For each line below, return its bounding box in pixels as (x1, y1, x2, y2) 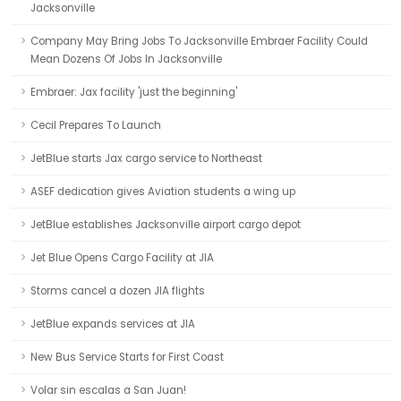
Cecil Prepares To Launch (30, 118, 161, 132)
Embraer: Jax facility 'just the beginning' (30, 85, 237, 99)
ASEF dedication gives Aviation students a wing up (30, 184, 295, 199)
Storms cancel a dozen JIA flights (30, 284, 205, 298)
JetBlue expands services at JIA (30, 317, 195, 331)
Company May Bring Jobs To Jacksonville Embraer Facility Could (30, 34, 368, 48)
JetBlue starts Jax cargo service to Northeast (30, 151, 262, 166)
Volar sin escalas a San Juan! (30, 383, 186, 397)
